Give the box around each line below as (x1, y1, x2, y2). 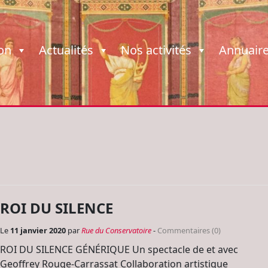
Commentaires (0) (157, 225, 221, 236)
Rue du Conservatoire (81, 225, 151, 236)
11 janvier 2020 (10, 225, 68, 236)
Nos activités (121, 42, 191, 58)
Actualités (39, 42, 93, 58)
